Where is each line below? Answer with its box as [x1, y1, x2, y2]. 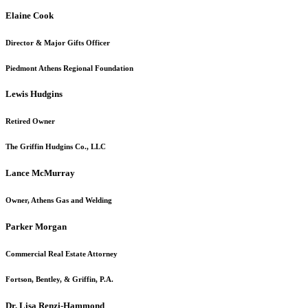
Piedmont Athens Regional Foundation [5, 63, 133, 72]
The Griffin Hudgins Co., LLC [5, 142, 106, 151]
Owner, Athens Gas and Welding [5, 196, 112, 205]
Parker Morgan [5, 221, 67, 232]
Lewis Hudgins [5, 89, 63, 100]
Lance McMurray [5, 168, 75, 179]
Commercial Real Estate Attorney [5, 250, 118, 258]
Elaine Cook [5, 10, 54, 21]
